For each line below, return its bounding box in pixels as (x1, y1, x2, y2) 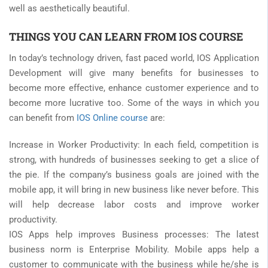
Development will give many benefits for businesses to (9, 67, 259, 78)
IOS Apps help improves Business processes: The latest (9, 229, 259, 240)
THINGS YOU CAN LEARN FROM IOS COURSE (9, 29, 243, 44)
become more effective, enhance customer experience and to (9, 82, 259, 93)
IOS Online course (77, 112, 148, 123)
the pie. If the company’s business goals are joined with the (9, 169, 259, 180)
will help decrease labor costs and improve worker (9, 199, 259, 210)
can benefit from (9, 112, 77, 123)
